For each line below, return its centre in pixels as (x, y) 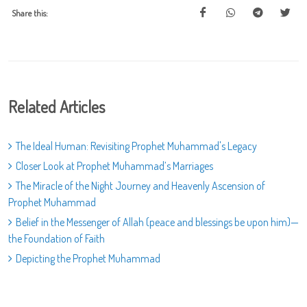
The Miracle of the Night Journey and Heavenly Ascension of (140, 186)
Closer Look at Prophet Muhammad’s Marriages (114, 166)
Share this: (30, 13)
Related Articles (57, 107)
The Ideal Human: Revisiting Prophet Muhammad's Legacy (136, 146)
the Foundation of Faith (57, 239)
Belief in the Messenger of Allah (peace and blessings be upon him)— (157, 222)
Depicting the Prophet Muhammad (88, 259)
